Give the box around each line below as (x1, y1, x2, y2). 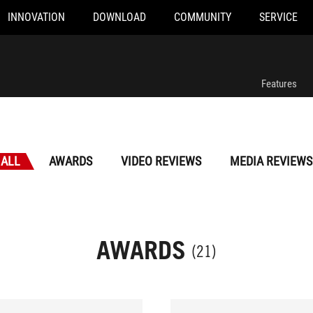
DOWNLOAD (92, 10, 146, 24)
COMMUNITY (173, 10, 231, 24)
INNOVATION (7, 10, 65, 24)
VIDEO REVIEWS (121, 154, 201, 168)
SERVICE (259, 10, 298, 24)
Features (261, 78, 297, 90)
